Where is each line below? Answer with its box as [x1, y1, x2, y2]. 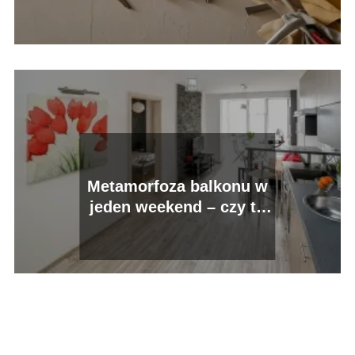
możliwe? [141, 218, 214, 236]
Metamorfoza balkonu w [87, 177, 268, 195]
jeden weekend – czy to [90, 197, 265, 216]
